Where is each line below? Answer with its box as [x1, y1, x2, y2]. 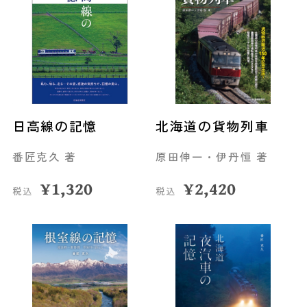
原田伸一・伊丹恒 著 [155, 148, 269, 164]
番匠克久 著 [12, 148, 77, 164]
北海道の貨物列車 [155, 116, 269, 136]
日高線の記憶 [12, 116, 97, 136]
